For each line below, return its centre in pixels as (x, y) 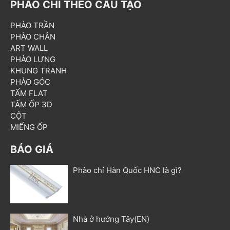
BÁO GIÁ (32, 149)
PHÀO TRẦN (32, 25)
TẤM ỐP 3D (31, 104)
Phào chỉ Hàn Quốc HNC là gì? (128, 170)
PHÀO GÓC (30, 82)
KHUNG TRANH (39, 70)
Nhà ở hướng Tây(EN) (111, 219)
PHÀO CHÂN (33, 36)
